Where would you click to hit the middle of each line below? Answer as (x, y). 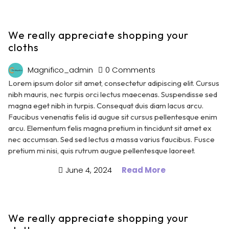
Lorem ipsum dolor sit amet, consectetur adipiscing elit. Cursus (114, 83)
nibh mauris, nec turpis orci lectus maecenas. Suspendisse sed (113, 95)
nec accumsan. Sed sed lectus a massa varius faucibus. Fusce (111, 140)
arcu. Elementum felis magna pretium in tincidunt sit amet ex (110, 128)
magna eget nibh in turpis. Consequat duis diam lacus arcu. (106, 106)
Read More (144, 170)
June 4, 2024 (90, 170)
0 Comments (131, 70)
